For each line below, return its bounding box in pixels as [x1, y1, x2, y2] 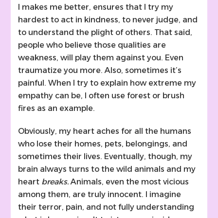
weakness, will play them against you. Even [18, 53, 184, 63]
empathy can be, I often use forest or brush [18, 91, 185, 101]
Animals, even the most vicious [69, 177, 189, 187]
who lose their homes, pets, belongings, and [18, 139, 188, 149]
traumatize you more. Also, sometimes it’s [18, 66, 182, 75]
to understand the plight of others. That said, [18, 28, 193, 37]
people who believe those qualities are [18, 40, 166, 50]
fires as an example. [18, 104, 95, 113]
